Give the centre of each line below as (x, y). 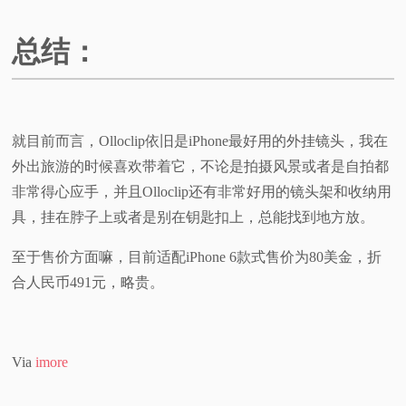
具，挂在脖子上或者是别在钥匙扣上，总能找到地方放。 (193, 217)
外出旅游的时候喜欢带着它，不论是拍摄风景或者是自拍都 (201, 167)
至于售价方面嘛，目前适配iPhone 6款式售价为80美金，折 (197, 257)
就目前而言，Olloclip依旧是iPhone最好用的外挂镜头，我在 (200, 141)
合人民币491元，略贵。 (88, 283)
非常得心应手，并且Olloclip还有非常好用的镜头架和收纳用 (202, 192)
